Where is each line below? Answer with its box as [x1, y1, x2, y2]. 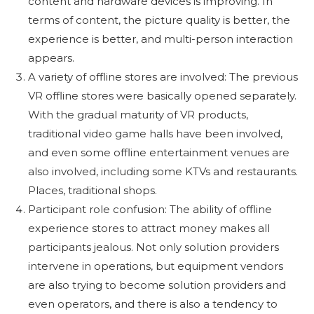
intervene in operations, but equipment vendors [28, 259, 283, 273]
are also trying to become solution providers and [28, 278, 286, 292]
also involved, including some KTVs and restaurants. [28, 165, 298, 179]
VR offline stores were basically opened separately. [28, 89, 296, 103]
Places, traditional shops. [28, 184, 157, 198]
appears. [28, 51, 74, 65]
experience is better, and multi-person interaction [28, 32, 293, 46]
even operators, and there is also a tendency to [28, 297, 278, 311]
